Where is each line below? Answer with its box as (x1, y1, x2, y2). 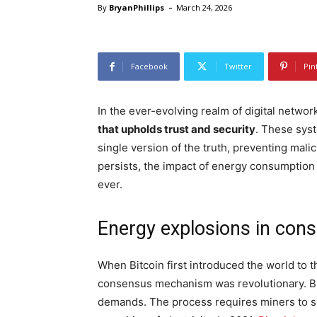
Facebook (131, 61, 168, 72)
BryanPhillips (109, 2, 164, 13)
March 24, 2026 (176, 2, 232, 13)
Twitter (224, 61, 252, 72)
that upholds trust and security (98, 122, 255, 137)
